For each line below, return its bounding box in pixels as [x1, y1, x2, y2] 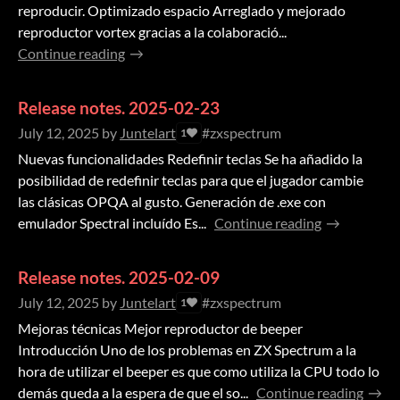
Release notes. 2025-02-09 [18, 267, 220, 288]
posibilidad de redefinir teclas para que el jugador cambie [18, 171, 363, 189]
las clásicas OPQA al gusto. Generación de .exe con [18, 193, 326, 211]
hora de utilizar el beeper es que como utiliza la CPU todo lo [18, 362, 379, 380]
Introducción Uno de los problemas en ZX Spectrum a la [18, 341, 356, 359]
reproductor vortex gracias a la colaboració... [18, 23, 287, 41]
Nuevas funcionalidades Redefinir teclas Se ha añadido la [18, 150, 362, 168]
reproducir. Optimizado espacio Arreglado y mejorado [18, 2, 346, 20]
